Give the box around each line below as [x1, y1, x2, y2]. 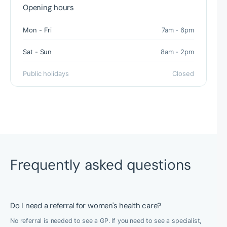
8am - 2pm [160, 48, 194, 56]
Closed [172, 69, 194, 78]
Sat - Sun [23, 48, 52, 56]
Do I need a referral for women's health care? [10, 201, 162, 211]
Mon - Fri [23, 26, 52, 34]
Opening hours [23, 3, 74, 13]
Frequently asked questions [10, 156, 191, 174]
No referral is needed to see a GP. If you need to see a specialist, [10, 217, 202, 224]
